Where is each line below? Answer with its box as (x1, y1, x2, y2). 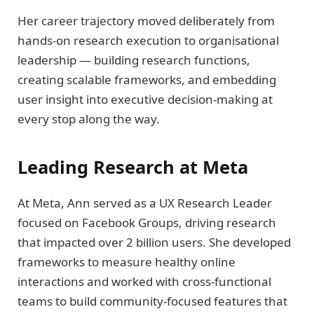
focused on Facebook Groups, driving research (18, 214, 276, 231)
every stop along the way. (18, 111, 160, 128)
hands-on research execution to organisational (18, 32, 279, 49)
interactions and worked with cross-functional (18, 273, 271, 289)
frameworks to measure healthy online (18, 253, 235, 270)
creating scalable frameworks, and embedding (18, 71, 276, 88)
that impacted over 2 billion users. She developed (18, 233, 291, 250)
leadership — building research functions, (18, 52, 250, 69)
